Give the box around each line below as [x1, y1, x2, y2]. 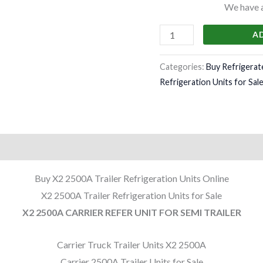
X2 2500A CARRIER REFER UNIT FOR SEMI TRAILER [22, 207, 241, 218]
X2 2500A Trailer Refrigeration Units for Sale [41, 190, 222, 201]
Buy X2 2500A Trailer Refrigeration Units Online [34, 173, 229, 184]
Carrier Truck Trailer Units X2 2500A [57, 238, 206, 250]
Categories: [160, 61, 206, 72]
